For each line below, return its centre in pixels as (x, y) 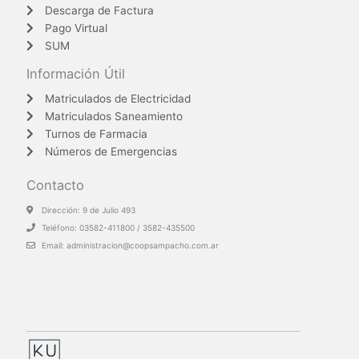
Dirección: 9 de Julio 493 (88, 210)
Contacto (55, 185)
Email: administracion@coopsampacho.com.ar (130, 245)
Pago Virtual (76, 28)
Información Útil (76, 73)
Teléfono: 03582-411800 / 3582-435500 (118, 227)
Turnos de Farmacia (96, 133)
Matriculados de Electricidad (117, 98)
